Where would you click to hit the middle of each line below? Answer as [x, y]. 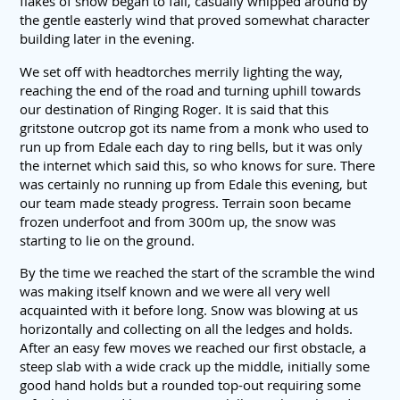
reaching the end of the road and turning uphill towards [190, 90]
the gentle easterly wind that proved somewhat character [195, 20]
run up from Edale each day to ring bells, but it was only [191, 146]
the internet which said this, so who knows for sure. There [197, 165]
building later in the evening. [107, 39]
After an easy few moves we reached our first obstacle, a [193, 347]
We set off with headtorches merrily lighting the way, [181, 71]
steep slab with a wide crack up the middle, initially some [195, 366]
